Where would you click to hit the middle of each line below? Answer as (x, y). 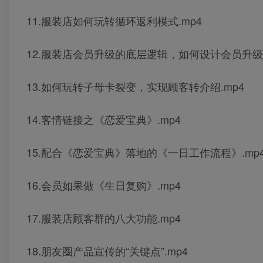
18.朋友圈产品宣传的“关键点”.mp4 (107, 251)
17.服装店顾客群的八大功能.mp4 (104, 218)
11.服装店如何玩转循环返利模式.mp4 (114, 21)
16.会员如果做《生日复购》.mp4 (104, 185)
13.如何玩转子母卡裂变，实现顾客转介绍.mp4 (135, 87)
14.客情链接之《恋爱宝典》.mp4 (104, 119)
